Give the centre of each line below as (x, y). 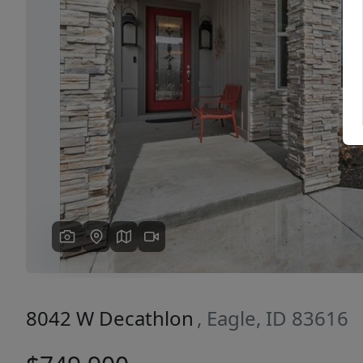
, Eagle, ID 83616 (273, 318)
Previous (102, 81)
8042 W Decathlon (110, 318)
